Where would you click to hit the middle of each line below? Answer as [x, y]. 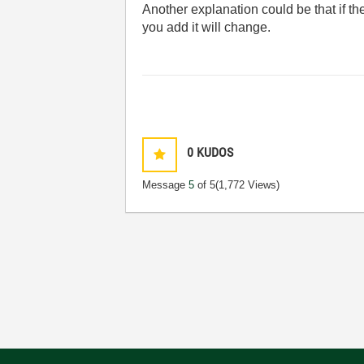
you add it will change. [207, 27]
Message [166, 185]
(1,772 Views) [248, 185]
